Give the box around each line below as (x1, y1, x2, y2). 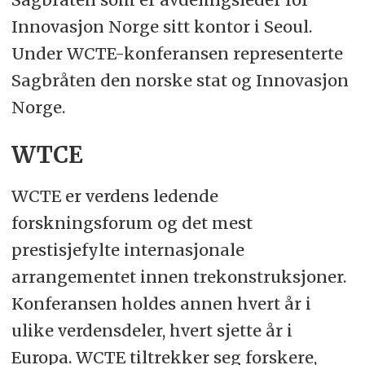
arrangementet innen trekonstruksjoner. (11, 266, 346, 287)
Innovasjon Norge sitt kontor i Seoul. (11, 15, 312, 37)
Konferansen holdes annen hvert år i (11, 292, 311, 314)
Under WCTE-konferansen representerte (11, 42, 343, 64)
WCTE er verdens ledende (11, 185, 218, 206)
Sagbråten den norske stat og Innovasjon (11, 69, 349, 90)
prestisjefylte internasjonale (11, 239, 244, 260)
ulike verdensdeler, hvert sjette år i (11, 319, 292, 341)
